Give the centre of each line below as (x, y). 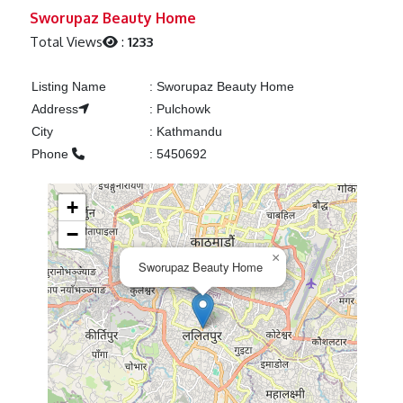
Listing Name (68, 87)
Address (54, 109)
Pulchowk (181, 109)
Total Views (67, 42)
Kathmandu (187, 132)
